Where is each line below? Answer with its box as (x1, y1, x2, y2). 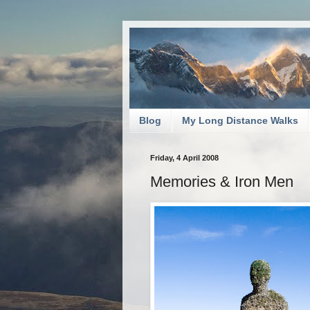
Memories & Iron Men (150, 173, 293, 191)
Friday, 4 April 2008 (150, 153, 219, 162)
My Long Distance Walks (182, 115, 298, 127)
